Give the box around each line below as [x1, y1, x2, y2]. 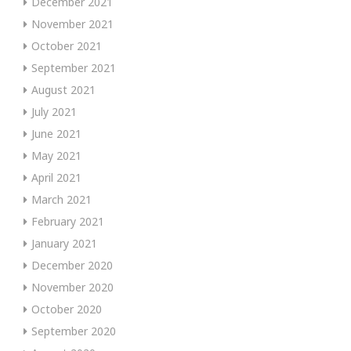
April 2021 [31, 169, 81, 185]
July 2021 [31, 103, 77, 119]
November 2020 [31, 279, 114, 295]
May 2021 [31, 147, 81, 163]
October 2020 [31, 301, 102, 317]
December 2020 [31, 257, 113, 273]
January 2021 [31, 235, 97, 251]
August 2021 [31, 81, 96, 97]
